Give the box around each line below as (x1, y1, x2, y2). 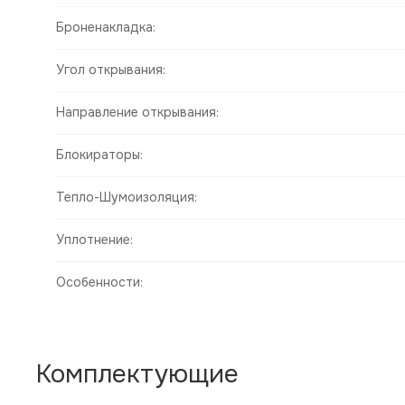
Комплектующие (36, 358, 239, 391)
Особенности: (56, 274, 143, 291)
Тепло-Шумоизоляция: (56, 189, 197, 206)
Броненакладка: (56, 19, 155, 36)
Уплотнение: (56, 231, 133, 249)
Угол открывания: (56, 61, 165, 79)
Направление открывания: (56, 104, 219, 121)
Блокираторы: (56, 146, 143, 164)
